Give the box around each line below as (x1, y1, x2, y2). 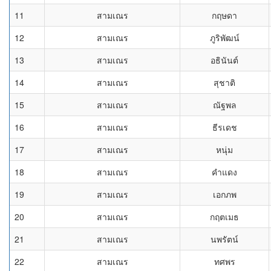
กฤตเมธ (210, 211, 239, 223)
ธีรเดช (212, 121, 237, 133)
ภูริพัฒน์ (209, 31, 240, 44)
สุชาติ (214, 76, 235, 88)
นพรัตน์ (211, 233, 238, 245)
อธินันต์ (211, 54, 238, 66)
